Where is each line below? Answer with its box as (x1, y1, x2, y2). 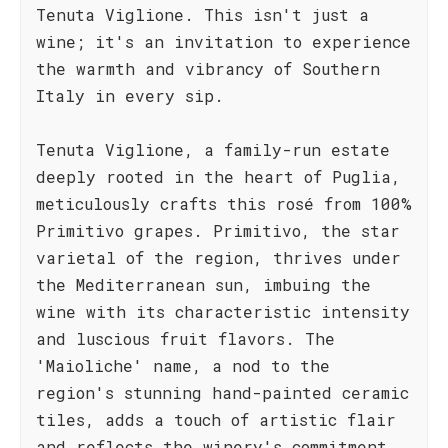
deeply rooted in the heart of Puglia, (36, 166, 401, 187)
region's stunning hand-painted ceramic (36, 382, 409, 403)
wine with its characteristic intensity (36, 301, 410, 322)
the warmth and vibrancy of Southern (36, 58, 380, 79)
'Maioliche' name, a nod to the (36, 355, 330, 376)
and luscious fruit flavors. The (36, 328, 335, 349)
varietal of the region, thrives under (36, 247, 401, 268)
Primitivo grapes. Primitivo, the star (36, 220, 400, 241)
